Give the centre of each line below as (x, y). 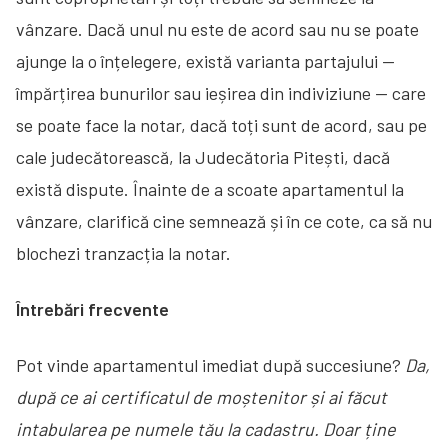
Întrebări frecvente (92, 308)
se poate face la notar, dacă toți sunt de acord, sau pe (221, 124)
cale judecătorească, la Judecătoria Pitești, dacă (203, 156)
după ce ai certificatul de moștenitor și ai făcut (201, 396)
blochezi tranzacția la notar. (123, 252)
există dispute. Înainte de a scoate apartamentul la (210, 188)
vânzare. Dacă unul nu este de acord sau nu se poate (217, 28)
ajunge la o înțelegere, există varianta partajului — (205, 60)
